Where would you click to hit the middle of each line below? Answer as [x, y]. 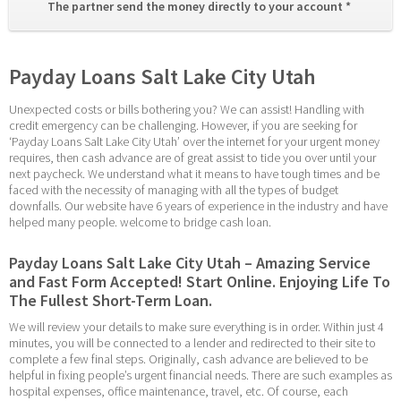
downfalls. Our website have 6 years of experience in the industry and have [198, 206]
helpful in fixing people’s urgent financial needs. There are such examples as [200, 375]
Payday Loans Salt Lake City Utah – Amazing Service [190, 262]
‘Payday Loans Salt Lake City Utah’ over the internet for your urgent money [194, 142]
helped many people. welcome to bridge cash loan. [140, 222]
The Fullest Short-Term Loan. [111, 300]
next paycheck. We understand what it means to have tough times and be [194, 174]
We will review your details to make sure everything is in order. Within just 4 [196, 327]
